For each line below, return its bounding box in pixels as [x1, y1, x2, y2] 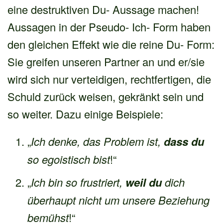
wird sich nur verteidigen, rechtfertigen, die [7, 71, 211, 87]
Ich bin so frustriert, [31, 174, 125, 190]
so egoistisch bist [27, 151, 110, 167]
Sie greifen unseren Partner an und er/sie [7, 53, 205, 69]
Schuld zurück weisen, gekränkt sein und [7, 88, 204, 104]
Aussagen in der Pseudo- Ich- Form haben [7, 18, 211, 34]
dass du [164, 133, 204, 149]
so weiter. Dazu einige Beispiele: [7, 106, 163, 121]
